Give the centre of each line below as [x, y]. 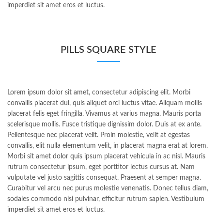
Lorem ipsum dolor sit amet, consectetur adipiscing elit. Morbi [99, 93]
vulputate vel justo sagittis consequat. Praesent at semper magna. [104, 178]
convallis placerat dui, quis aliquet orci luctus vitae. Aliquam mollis [105, 103]
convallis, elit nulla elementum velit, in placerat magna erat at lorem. [108, 146]
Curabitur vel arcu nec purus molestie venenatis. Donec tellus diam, [108, 189]
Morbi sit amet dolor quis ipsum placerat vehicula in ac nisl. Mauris [106, 157]
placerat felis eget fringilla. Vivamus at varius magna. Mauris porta [104, 114]
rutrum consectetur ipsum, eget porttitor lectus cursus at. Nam [101, 167]
